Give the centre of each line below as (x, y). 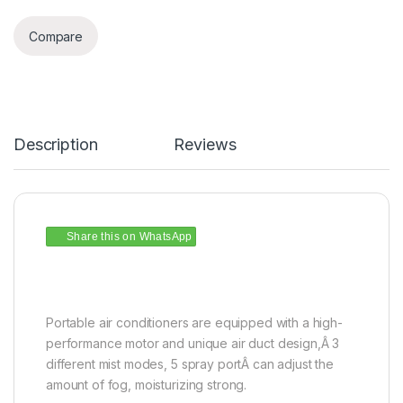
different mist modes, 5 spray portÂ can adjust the (190, 364)
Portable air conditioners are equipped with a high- (194, 323)
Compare (56, 36)
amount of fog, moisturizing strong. (147, 385)
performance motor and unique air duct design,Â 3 (193, 344)
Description (56, 145)
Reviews (205, 145)
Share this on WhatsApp (130, 237)
